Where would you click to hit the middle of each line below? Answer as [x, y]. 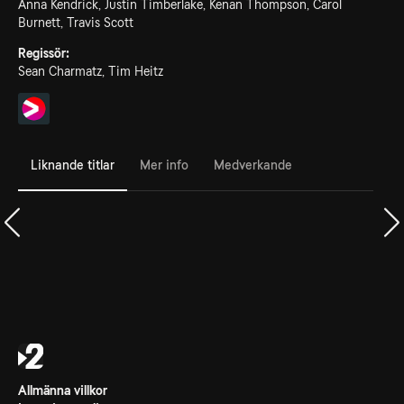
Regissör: [44, 53]
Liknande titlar [73, 165]
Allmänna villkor [63, 390]
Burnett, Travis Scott [76, 23]
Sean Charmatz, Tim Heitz [91, 71]
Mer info [164, 165]
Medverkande [253, 165]
